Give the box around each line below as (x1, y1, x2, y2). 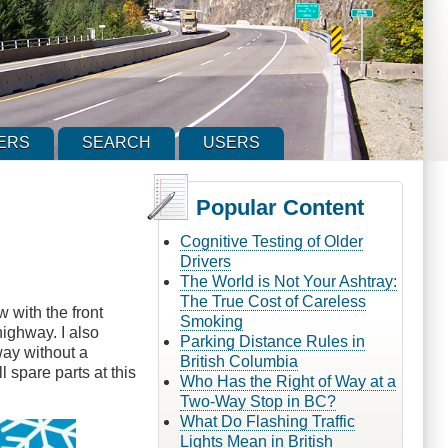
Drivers (179, 252, 231, 270)
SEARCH (82, 134, 152, 152)
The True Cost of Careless (179, 292, 366, 310)
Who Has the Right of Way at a (179, 372, 396, 390)
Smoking (179, 312, 243, 330)
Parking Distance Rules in (179, 332, 365, 350)
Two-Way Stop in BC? (179, 392, 336, 410)
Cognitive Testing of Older (179, 232, 363, 250)
